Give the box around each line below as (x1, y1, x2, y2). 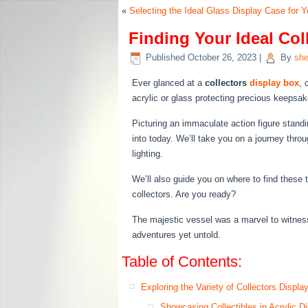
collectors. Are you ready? (132, 189, 236, 199)
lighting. (132, 148, 163, 159)
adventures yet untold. (132, 230, 221, 240)
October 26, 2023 (188, 52, 256, 63)
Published (146, 52, 185, 63)
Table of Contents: (122, 253, 242, 270)
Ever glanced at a (132, 78, 205, 88)
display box (250, 78, 299, 88)
